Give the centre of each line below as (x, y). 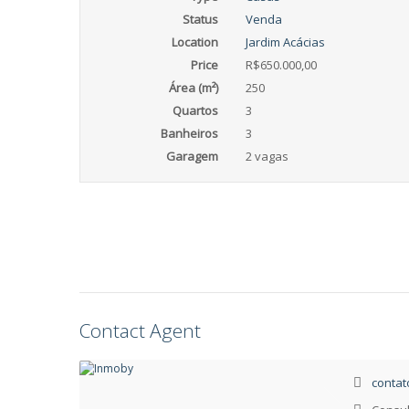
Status (200, 19)
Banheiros (189, 133)
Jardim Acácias (285, 42)
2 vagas (267, 156)
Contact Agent (140, 330)
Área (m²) (193, 88)
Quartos (195, 110)
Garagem (192, 156)
